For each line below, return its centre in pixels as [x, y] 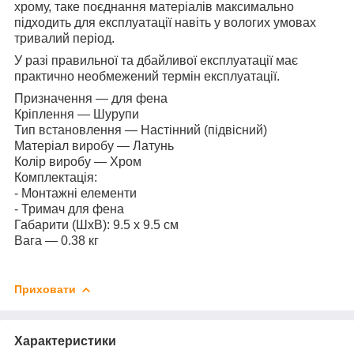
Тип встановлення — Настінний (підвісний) [141, 130]
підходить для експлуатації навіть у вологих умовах [165, 22]
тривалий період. [66, 38]
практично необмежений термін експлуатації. [147, 76]
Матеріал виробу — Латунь [94, 145]
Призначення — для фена [91, 98]
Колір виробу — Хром [78, 161]
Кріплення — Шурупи [77, 114]
